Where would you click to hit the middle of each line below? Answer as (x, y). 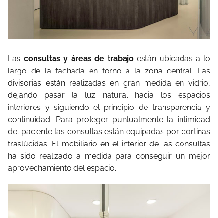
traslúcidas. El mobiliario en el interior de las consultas (109, 144)
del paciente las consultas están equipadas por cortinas (109, 131)
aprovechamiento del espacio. (62, 168)
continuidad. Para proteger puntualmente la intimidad (109, 119)
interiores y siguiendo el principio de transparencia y (109, 107)
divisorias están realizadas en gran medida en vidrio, (109, 83)
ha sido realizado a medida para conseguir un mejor (109, 156)
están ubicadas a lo (172, 58)
